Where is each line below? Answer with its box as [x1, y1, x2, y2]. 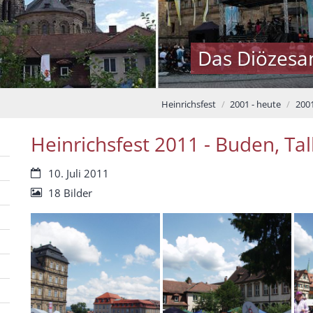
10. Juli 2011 [48, 166, 109, 180]
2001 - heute [230, 97, 281, 110]
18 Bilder [48, 185, 92, 200]
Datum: [30, 165, 66, 180]
